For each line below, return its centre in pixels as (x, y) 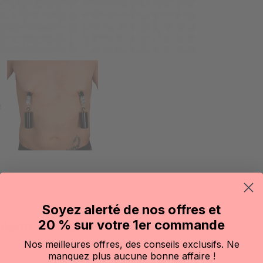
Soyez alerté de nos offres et (131, 210)
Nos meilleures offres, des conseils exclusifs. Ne (131, 244)
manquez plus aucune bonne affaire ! (131, 256)
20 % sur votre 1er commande (131, 225)
